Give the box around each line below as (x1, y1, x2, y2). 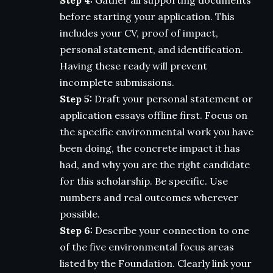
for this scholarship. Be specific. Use (60, 174, 228, 187)
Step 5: (60, 92, 92, 105)
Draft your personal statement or (92, 92, 253, 105)
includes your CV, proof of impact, (60, 26, 218, 39)
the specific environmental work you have (60, 125, 253, 138)
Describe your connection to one (93, 224, 249, 236)
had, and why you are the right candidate (60, 158, 250, 171)
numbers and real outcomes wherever (60, 191, 238, 204)
